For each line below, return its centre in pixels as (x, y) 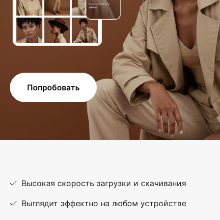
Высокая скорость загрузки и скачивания (104, 183)
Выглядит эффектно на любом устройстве (104, 204)
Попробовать (53, 88)
